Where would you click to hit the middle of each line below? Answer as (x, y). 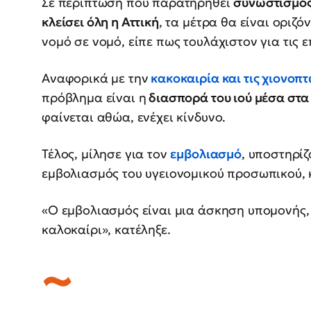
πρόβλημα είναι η (94, 97)
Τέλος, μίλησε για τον (106, 153)
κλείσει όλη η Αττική (100, 22)
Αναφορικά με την (95, 78)
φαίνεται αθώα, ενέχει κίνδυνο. (134, 117)
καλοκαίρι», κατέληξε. (106, 229)
